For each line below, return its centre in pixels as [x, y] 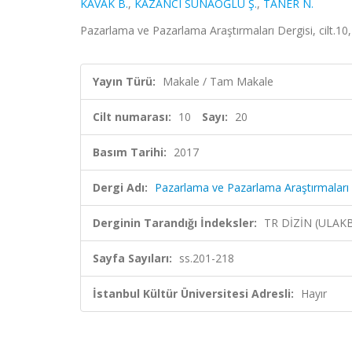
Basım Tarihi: [130, 152]
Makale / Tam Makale [218, 81]
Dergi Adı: [120, 187]
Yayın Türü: [124, 81]
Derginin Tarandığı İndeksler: [175, 223]
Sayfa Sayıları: [132, 258]
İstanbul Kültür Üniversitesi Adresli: [193, 293]
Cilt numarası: [132, 117]
